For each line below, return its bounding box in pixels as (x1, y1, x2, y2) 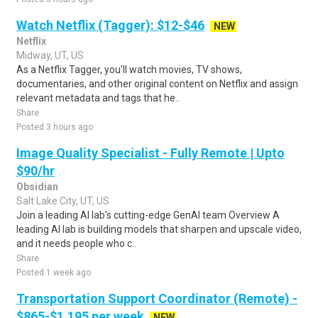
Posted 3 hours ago (16, 122, 93, 132)
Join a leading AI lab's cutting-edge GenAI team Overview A (16, 209, 280, 221)
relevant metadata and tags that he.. (16, 92, 180, 104)
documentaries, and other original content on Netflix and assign (16, 78, 298, 89)
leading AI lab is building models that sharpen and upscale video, (16, 224, 302, 235)
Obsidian (16, 181, 58, 192)
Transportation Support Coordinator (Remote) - (16, 291, 297, 306)
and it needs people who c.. (16, 238, 136, 249)
